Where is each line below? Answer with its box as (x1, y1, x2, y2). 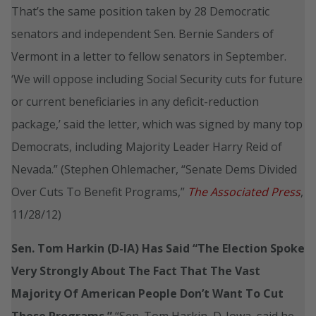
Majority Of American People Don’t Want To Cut (11, 285, 284, 301)
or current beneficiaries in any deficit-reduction (11, 93, 259, 109)
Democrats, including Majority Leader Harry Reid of (11, 138, 282, 154)
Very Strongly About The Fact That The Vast (11, 262, 260, 279)
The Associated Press (188, 183, 300, 200)
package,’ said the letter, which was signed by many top (11, 116, 303, 132)
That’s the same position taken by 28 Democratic (11, 3, 269, 19)
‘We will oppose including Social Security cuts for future (11, 71, 303, 87)
